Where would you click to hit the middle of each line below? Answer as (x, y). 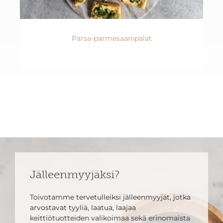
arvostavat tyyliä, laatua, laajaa (83, 208)
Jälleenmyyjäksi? (75, 175)
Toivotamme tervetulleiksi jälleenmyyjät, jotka (110, 197)
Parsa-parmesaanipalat (111, 39)
